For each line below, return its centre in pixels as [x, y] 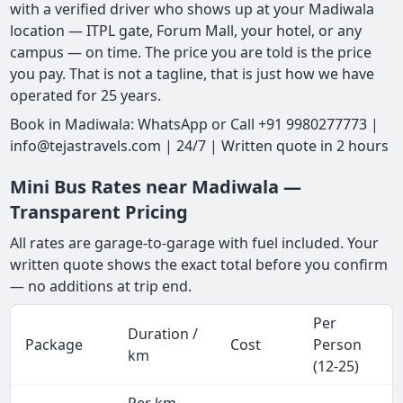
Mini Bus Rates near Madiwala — [156, 186]
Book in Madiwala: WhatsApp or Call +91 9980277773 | [195, 124]
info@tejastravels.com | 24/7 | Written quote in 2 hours [200, 145]
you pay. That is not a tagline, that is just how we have [193, 73]
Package [54, 344]
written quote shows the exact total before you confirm [199, 264]
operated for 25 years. [86, 95]
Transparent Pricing [99, 211]
